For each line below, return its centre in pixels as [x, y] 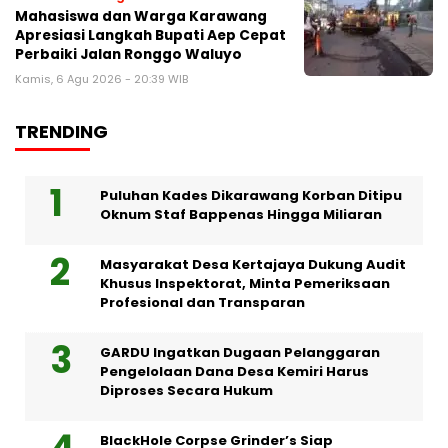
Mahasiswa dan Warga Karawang [141, 17]
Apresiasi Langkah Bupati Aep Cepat [150, 36]
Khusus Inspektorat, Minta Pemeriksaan [245, 284]
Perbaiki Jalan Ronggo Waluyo [128, 55]
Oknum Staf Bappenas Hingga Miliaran [241, 215]
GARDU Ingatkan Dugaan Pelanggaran [240, 353]
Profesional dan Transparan [202, 303]
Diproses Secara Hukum [186, 391]
